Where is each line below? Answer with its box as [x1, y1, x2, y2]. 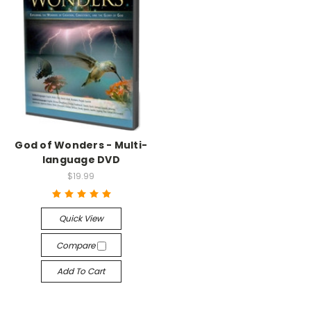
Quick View [58, 212, 103, 224]
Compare [56, 239, 97, 251]
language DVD [42, 153, 120, 167]
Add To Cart [57, 264, 106, 277]
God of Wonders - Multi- [15, 138, 148, 152]
